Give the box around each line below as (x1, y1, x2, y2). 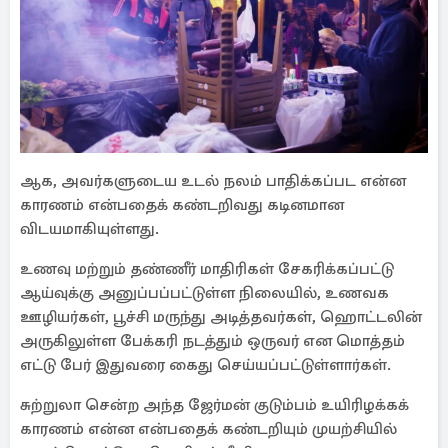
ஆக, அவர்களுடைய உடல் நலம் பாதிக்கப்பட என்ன (20, 171, 406, 191)
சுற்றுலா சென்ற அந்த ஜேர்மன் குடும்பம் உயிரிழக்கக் (20, 395, 409, 415)
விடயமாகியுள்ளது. (20, 219, 159, 239)
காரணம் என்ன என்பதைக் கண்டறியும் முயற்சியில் (20, 419, 397, 439)
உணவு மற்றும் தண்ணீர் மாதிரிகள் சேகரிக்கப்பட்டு (20, 259, 394, 279)
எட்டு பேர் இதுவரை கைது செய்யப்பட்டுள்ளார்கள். (20, 355, 391, 375)
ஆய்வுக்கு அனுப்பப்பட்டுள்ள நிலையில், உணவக (20, 283, 389, 303)
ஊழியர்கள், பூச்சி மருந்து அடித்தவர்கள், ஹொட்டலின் (20, 307, 422, 327)
